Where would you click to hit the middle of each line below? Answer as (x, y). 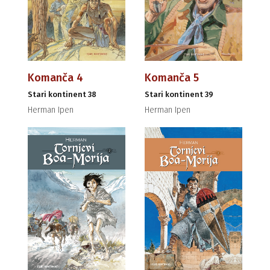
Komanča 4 (55, 78)
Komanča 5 (172, 78)
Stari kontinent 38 (62, 95)
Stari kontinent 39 (179, 95)
